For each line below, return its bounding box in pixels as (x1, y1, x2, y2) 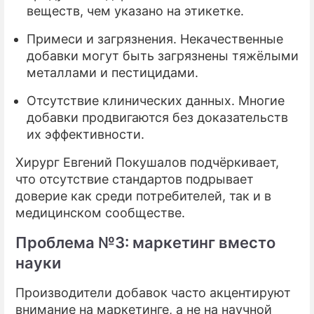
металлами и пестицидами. (27, 64, 198, 80)
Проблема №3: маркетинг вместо (15, 233, 275, 252)
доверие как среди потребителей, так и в (15, 188, 271, 203)
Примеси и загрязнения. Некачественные (27, 31, 283, 46)
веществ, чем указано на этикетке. (27, 3, 244, 18)
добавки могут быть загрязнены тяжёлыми (27, 48, 299, 63)
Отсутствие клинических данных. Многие (27, 93, 285, 108)
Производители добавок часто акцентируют (15, 285, 291, 300)
